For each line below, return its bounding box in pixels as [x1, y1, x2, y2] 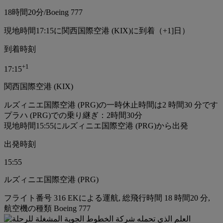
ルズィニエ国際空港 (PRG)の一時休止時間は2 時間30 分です [4, 101, 218, 110]
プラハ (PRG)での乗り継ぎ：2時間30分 [4, 111, 142, 120]
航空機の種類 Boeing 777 [4, 204, 91, 213]
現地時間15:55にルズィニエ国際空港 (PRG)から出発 [4, 121, 188, 130]
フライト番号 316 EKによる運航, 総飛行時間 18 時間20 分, [4, 194, 210, 203]
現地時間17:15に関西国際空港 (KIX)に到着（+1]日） [4, 26, 190, 35]
